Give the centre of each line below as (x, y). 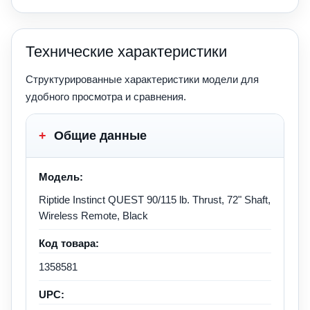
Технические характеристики (126, 51)
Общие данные (99, 135)
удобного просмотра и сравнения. (106, 96)
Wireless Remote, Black (93, 215)
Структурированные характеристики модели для (142, 79)
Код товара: (69, 243)
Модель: (61, 176)
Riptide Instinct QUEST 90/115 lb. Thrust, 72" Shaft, (155, 199)
